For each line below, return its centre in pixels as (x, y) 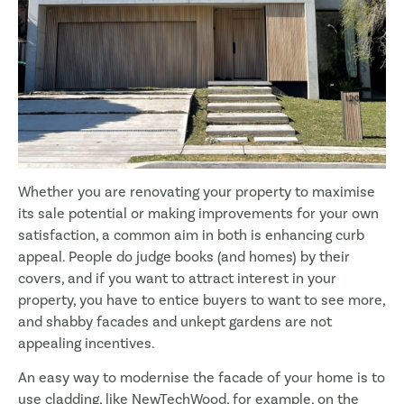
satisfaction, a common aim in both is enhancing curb (191, 234)
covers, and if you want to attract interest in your (177, 278)
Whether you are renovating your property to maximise (197, 191)
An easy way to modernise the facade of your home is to (202, 378)
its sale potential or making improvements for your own (198, 213)
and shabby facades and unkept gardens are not (175, 321)
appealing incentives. (87, 343)
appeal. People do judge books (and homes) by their (184, 256)
